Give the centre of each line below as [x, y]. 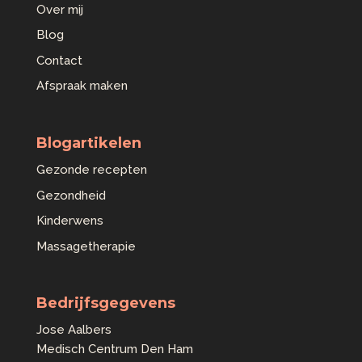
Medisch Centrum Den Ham [114, 349]
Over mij [59, 9]
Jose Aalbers [74, 330]
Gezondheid [71, 195]
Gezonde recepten [91, 170]
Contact [59, 60]
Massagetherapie [86, 246]
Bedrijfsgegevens [105, 303]
